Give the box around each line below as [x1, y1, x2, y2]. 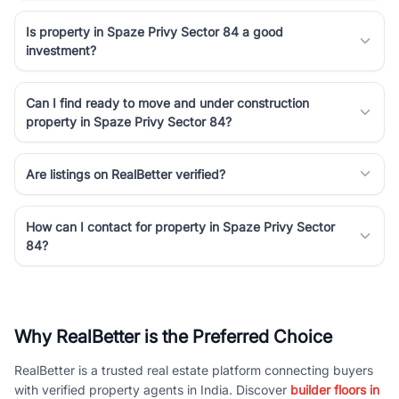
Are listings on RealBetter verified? [26, 166, 225, 182]
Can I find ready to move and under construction [26, 94, 309, 110]
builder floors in [290, 381, 379, 397]
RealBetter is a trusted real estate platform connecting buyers [14, 362, 373, 378]
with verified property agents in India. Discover [14, 381, 290, 397]
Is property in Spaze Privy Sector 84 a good [26, 23, 283, 39]
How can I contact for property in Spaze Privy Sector [26, 218, 335, 234]
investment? [26, 42, 96, 58]
